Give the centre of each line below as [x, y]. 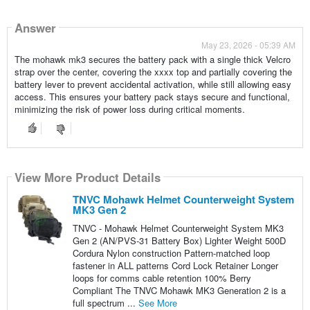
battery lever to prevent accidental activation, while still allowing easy [153, 84]
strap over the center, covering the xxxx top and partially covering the [153, 72]
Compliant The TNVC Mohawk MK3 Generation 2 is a [179, 291]
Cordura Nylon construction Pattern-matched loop [171, 253]
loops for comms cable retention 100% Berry [162, 278]
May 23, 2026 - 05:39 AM [249, 45]
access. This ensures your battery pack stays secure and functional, [152, 97]
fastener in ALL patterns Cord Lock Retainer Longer [175, 266]
